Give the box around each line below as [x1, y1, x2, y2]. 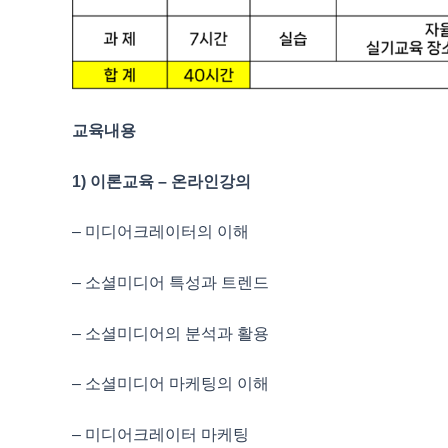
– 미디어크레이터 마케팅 [72, 425, 249, 443]
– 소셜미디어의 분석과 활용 [72, 324, 269, 342]
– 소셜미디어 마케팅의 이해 [72, 375, 269, 393]
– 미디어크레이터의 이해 [72, 223, 249, 241]
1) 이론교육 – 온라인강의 [72, 172, 251, 190]
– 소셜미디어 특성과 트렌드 [72, 273, 269, 291]
